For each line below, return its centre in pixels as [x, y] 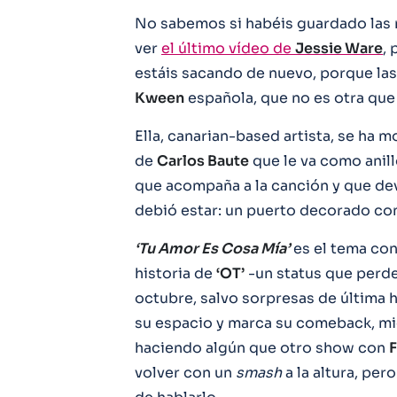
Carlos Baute [203, 160]
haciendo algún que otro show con [262, 347]
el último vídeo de [228, 48]
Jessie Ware [339, 48]
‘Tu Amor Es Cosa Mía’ [212, 248]
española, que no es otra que [290, 97]
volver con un [185, 372]
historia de [175, 273]
